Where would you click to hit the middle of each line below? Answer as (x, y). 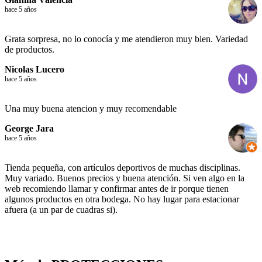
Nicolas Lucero (35, 70)
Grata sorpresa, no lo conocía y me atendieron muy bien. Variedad (126, 39)
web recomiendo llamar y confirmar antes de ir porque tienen (117, 189)
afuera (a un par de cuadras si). (61, 210)
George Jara (29, 129)
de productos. (30, 50)
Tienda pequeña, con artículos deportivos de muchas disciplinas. (123, 168)
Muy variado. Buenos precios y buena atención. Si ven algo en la (125, 178)
